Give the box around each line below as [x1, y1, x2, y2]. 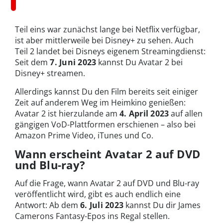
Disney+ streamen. [15, 68, 85, 79]
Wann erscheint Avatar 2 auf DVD [15, 146, 201, 162]
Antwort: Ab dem [15, 200, 80, 211]
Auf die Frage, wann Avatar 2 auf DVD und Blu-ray [15, 178, 199, 189]
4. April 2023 [119, 108, 169, 119]
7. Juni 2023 [48, 57, 97, 68]
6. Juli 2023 [80, 200, 124, 211]
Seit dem [15, 57, 48, 68]
